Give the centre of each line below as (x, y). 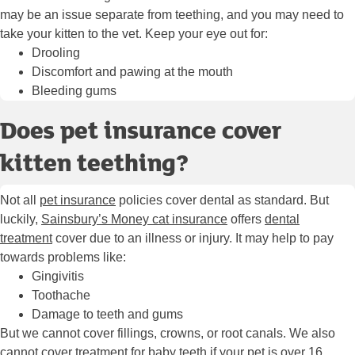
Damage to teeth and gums (111, 315)
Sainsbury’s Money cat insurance (134, 219)
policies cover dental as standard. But (222, 200)
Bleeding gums (76, 91)
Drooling (56, 53)
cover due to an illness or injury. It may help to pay (193, 239)
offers (246, 219)
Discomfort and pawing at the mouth (132, 72)
